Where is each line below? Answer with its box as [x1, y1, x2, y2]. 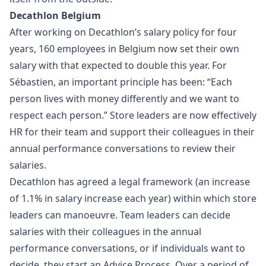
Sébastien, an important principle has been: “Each [9, 75, 232, 88]
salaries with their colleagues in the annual [9, 225, 201, 238]
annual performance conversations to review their [9, 142, 236, 155]
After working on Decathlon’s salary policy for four [9, 26, 237, 39]
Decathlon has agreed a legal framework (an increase [9, 175, 250, 188]
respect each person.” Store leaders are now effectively [9, 109, 256, 122]
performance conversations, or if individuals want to [9, 242, 245, 255]
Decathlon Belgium [9, 9, 101, 22]
